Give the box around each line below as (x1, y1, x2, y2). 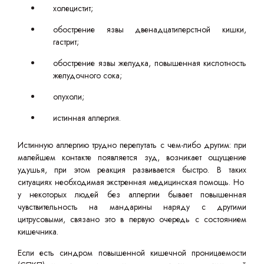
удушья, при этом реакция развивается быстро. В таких (18, 164, 246, 176)
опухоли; (53, 91, 84, 103)
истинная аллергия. (53, 112, 121, 124)
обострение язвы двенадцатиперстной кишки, (53, 24, 246, 35)
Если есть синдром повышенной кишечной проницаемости (18, 247, 246, 259)
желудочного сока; (53, 70, 122, 81)
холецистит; (53, 2, 93, 14)
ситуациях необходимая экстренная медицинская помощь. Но (18, 176, 246, 188)
